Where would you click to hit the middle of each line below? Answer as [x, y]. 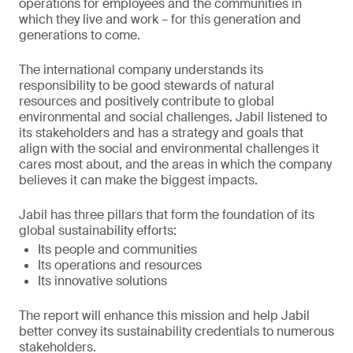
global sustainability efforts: [98, 230]
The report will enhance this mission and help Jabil [164, 316]
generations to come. [80, 35]
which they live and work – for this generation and [160, 19]
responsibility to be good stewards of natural [147, 85]
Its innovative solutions [102, 281]
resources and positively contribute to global [147, 101]
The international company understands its [141, 70]
